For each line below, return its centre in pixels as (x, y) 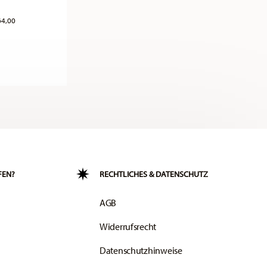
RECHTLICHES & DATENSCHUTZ (154, 174)
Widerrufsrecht (128, 227)
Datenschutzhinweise (141, 251)
